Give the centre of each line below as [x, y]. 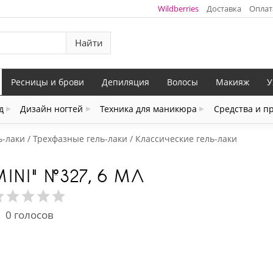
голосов [32, 215]
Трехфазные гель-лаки [80, 139]
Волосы [183, 82]
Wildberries [178, 8]
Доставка [224, 8]
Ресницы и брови [48, 82]
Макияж [232, 82]
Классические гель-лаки [186, 139]
